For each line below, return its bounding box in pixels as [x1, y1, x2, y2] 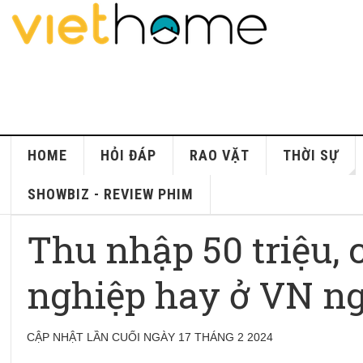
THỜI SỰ [283, 147, 340, 164]
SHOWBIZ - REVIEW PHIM [28, 186, 194, 203]
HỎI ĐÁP [100, 147, 157, 164]
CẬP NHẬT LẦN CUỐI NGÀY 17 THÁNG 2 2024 [27, 331, 274, 344]
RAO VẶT [190, 147, 250, 164]
